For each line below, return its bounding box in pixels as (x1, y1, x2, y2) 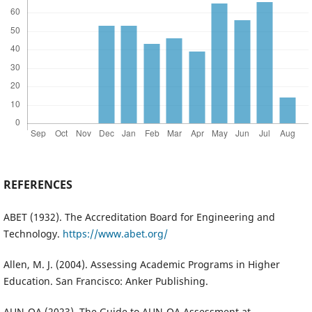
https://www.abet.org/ (62, 226, 168, 240)
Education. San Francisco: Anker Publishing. (3, 274, 208, 288)
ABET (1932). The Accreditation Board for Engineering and (3, 210, 275, 224)
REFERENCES (3, 176, 72, 192)
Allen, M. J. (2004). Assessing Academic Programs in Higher (3, 257, 280, 271)
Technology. (3, 226, 63, 240)
